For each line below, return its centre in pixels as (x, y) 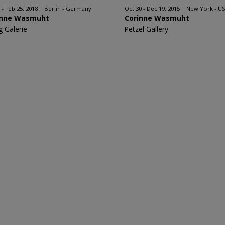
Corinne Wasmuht (157, 18)
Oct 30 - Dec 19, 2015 (152, 8)
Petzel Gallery (146, 29)
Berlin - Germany (68, 8)
